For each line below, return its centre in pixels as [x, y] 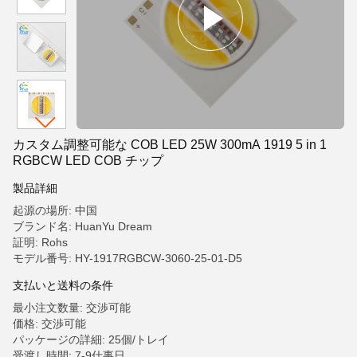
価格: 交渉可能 [49, 324]
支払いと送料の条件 [63, 285]
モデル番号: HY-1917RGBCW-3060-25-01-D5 [127, 258]
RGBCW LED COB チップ [88, 161]
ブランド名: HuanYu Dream [82, 226]
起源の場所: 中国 [55, 210]
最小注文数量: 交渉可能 [72, 308]
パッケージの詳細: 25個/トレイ [91, 339]
